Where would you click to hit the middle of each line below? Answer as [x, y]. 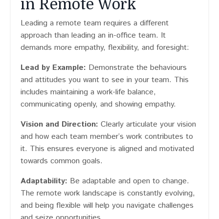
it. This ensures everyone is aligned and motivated [107, 149]
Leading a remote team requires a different [95, 23]
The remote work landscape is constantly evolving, [108, 194]
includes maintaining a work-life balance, [88, 92]
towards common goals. [62, 161]
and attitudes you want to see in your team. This [105, 80]
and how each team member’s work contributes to [107, 137]
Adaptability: [44, 181]
